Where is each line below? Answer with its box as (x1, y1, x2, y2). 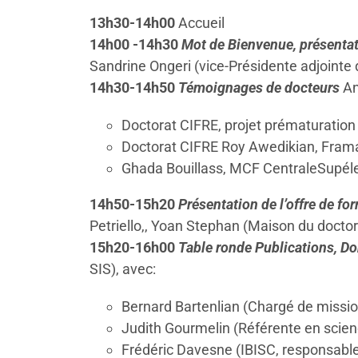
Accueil (178, 14, 225, 31)
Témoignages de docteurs (178, 78, 340, 96)
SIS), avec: (89, 260, 156, 277)
